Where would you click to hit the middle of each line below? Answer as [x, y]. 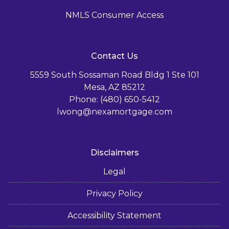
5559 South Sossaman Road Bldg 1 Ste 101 [114, 75]
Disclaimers [114, 152]
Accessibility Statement [114, 215]
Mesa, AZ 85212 [114, 87]
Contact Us [114, 56]
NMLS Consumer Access [114, 15]
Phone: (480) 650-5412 [114, 99]
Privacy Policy [114, 193]
